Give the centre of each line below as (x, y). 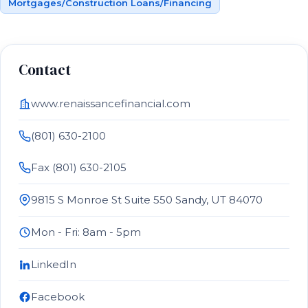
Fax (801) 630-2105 (79, 167)
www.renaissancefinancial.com (111, 103)
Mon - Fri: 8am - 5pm (86, 232)
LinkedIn (54, 264)
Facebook (58, 297)
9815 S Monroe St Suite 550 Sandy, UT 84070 (147, 200)
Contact (45, 70)
